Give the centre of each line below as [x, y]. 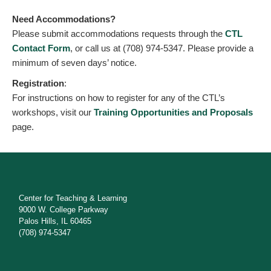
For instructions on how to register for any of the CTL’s [119, 98]
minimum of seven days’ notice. [74, 63]
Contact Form [41, 48]
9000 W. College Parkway [64, 210]
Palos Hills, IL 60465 [55, 221]
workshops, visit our [53, 112]
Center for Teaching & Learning [73, 198]
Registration [38, 83]
